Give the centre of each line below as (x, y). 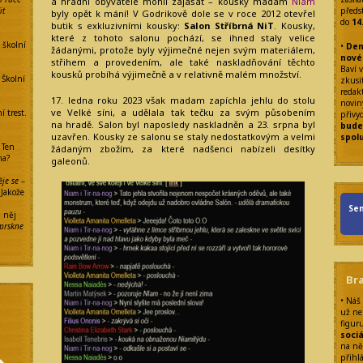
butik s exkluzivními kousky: (118, 25)
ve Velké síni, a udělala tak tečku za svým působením (183, 113)
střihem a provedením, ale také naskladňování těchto (183, 62)
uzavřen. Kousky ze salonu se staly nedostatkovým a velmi (183, 137)
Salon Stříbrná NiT (229, 25)
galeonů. (70, 161)
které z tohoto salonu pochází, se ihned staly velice (183, 37)
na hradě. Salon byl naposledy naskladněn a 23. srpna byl (183, 125)
